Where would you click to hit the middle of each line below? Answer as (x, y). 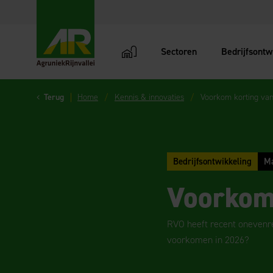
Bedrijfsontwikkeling (212, 161)
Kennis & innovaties (149, 97)
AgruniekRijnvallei (73, 74)
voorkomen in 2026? (208, 240)
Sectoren (179, 51)
